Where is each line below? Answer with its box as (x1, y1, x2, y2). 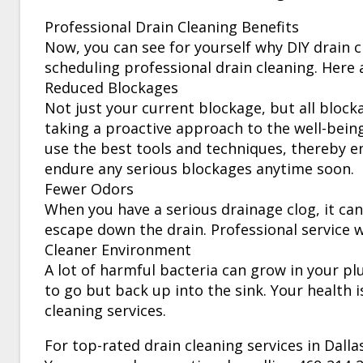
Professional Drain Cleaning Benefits (45, 16, 299, 36)
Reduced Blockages (45, 77, 178, 97)
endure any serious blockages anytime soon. (45, 158, 354, 178)
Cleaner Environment (45, 239, 191, 259)
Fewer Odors (45, 178, 134, 199)
